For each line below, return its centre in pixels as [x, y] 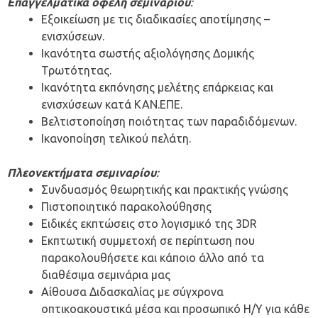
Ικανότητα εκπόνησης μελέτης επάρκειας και [157, 88]
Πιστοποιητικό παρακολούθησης [126, 207]
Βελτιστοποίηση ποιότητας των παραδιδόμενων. [169, 122]
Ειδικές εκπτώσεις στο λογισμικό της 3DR [149, 224]
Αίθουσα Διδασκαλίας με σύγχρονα [132, 292]
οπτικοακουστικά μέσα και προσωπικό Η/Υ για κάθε [175, 309]
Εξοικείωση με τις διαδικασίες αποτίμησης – [155, 20]
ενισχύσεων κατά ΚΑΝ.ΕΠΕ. [112, 105]
